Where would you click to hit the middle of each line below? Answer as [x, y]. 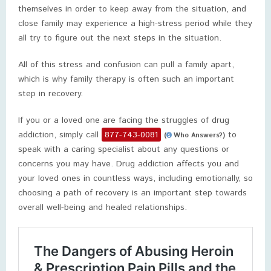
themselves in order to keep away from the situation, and [132, 9]
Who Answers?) [199, 135]
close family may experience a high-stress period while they [135, 24]
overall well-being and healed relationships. [103, 207]
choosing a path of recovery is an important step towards [132, 193]
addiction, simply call [60, 135]
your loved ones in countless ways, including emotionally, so [135, 178]
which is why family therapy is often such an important [126, 79]
